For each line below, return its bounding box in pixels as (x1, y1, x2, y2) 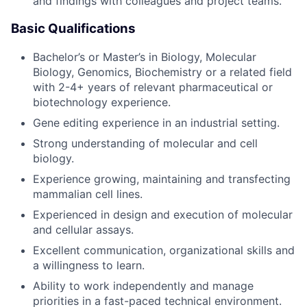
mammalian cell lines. (33, 186, 143, 201)
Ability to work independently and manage (33, 278, 254, 293)
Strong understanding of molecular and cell (33, 136, 258, 150)
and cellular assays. (33, 222, 134, 236)
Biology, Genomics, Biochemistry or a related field (33, 64, 292, 79)
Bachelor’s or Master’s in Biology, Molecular (33, 49, 256, 64)
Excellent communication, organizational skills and (33, 243, 295, 257)
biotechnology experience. (33, 95, 171, 109)
